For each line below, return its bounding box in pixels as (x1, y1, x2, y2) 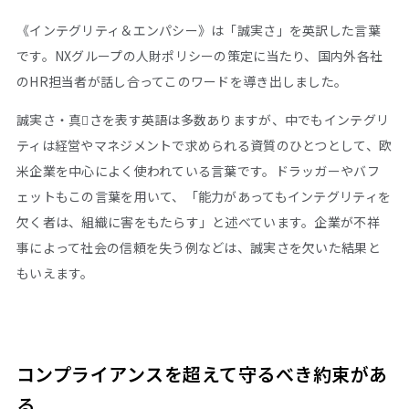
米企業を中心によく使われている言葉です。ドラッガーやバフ (16, 161, 380, 180)
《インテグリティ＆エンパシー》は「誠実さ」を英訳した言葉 (16, 20, 381, 39)
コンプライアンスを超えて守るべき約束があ (16, 360, 388, 387)
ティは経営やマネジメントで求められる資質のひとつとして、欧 (16, 135, 393, 154)
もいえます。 (16, 263, 94, 282)
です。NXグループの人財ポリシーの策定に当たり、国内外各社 (16, 46, 383, 65)
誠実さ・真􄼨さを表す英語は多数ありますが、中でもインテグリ (16, 110, 390, 129)
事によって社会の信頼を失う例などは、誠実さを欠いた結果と (16, 237, 381, 257)
